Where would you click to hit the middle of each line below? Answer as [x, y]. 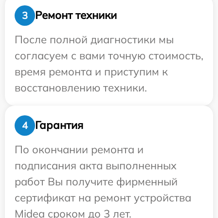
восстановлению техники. [81, 87]
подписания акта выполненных [96, 165]
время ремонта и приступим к [91, 71]
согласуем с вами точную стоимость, [109, 55]
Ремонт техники [76, 15]
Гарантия [59, 125]
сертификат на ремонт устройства [103, 197]
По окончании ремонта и [79, 149]
